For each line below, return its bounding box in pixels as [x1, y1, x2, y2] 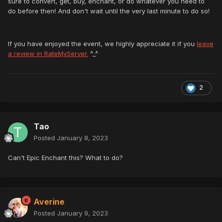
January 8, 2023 [57, 134, 108, 142]
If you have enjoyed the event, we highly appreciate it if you [8, 40, 197, 48]
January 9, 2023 [57, 209, 108, 218]
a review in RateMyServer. [8, 50, 88, 58]
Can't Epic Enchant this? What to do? [8, 154, 123, 162]
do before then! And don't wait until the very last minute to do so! [8, 7, 210, 15]
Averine [34, 197, 64, 207]
